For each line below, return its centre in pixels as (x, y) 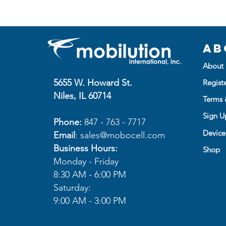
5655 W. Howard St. (93, 82)
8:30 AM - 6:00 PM (90, 174)
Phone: (67, 122)
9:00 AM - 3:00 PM (90, 201)
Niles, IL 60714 (82, 96)
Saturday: (72, 187)
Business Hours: (85, 148)
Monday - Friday (86, 161)
